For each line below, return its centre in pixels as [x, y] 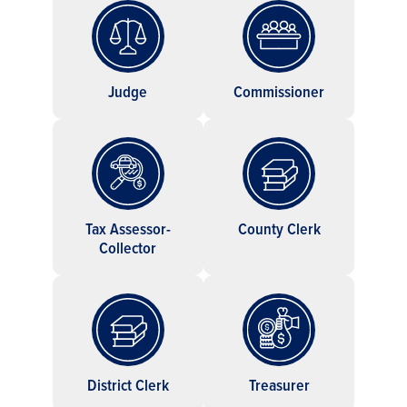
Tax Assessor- [128, 228]
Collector [128, 247]
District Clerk [128, 384]
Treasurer [279, 384]
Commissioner [279, 91]
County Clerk [279, 228]
